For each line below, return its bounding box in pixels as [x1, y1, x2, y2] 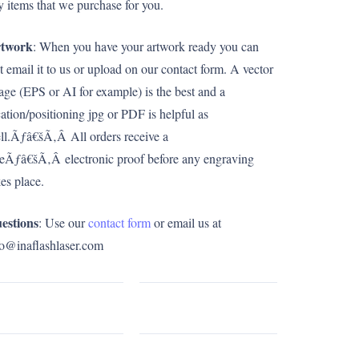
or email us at [151, 214, 221, 231]
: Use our [38, 214, 88, 231]
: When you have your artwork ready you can [33, 38, 259, 54]
